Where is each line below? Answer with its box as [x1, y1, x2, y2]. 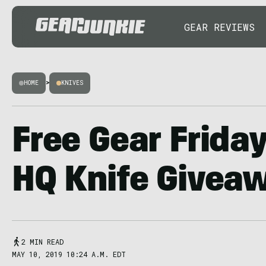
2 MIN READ [21, 237, 64, 246]
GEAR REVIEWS [184, 20, 255, 33]
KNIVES [61, 79, 83, 87]
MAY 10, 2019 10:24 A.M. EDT [12, 249, 126, 259]
